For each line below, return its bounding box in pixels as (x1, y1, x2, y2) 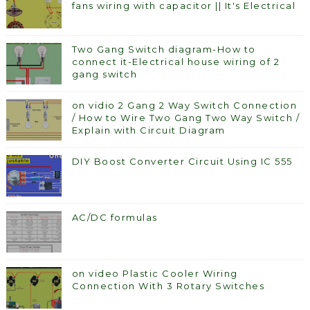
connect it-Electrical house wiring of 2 (71, 56, 280, 68)
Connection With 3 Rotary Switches (71, 280, 265, 292)
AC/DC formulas (71, 212, 158, 224)
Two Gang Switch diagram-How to (71, 44, 256, 55)
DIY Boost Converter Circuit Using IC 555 (71, 156, 293, 167)
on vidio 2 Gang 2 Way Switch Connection (71, 100, 298, 111)
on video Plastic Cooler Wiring (71, 268, 238, 280)
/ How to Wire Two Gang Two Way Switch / (71, 112, 300, 124)
